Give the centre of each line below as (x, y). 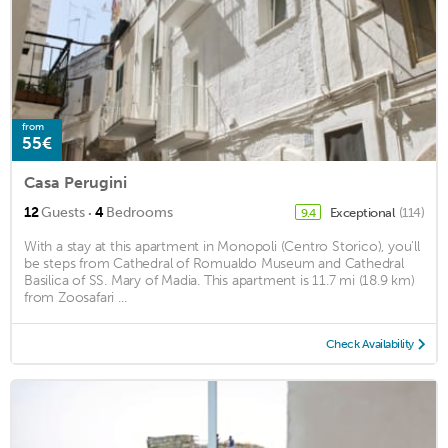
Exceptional (363, 212)
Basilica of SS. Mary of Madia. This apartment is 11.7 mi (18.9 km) (219, 280)
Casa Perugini (75, 182)
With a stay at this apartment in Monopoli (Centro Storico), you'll (222, 246)
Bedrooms (139, 212)
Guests (63, 212)
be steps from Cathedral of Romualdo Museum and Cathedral (214, 263)
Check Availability (369, 343)
